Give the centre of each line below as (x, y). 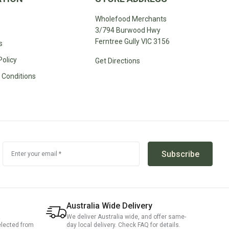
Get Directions (117, 61)
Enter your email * (36, 154)
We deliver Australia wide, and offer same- (126, 217)
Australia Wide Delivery (109, 206)
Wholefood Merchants (131, 19)
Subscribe (180, 154)
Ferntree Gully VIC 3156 (132, 41)
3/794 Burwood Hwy (128, 30)
